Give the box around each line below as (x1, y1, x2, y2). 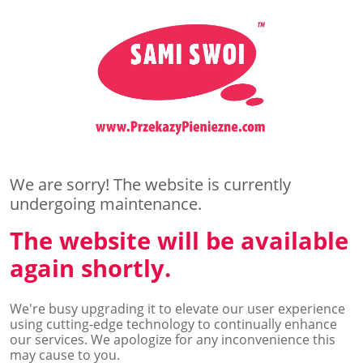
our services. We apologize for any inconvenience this (10, 330, 335, 348)
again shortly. (10, 251, 171, 284)
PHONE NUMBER (17, 73, 117, 88)
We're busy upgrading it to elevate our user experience (10, 299, 345, 318)
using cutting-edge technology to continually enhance (10, 314, 337, 333)
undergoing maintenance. (10, 192, 202, 215)
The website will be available (10, 224, 348, 256)
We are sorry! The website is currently (10, 173, 291, 195)
